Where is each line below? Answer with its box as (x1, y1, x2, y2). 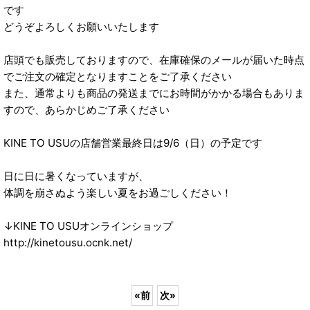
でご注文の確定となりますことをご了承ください (3, 70, 232, 84)
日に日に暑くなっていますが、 (3, 170, 149, 183)
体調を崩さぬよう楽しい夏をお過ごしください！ (3, 186, 232, 200)
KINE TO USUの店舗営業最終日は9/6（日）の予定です (3, 136, 262, 150)
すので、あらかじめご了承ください (3, 103, 170, 117)
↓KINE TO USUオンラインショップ (3, 219, 173, 233)
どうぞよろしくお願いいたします (3, 20, 159, 34)
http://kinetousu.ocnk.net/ (3, 236, 132, 250)
